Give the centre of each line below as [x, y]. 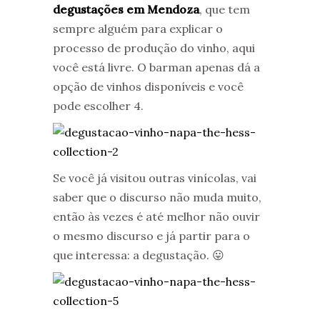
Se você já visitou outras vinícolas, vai [155, 178]
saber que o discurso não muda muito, [157, 197]
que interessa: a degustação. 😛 [139, 255]
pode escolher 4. [98, 106]
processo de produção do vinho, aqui [154, 48]
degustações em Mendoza [126, 9]
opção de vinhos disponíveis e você [148, 86]
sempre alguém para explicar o [138, 29]
